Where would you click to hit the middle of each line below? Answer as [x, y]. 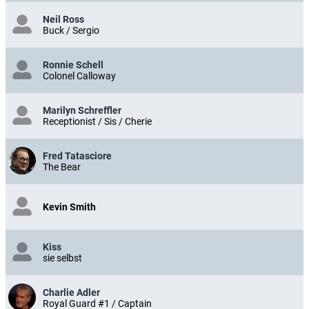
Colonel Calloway [79, 76]
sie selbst [62, 258]
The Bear [62, 167]
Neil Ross [63, 20]
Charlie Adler [71, 293]
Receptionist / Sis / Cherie [97, 122]
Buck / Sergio [71, 31]
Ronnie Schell [73, 65]
